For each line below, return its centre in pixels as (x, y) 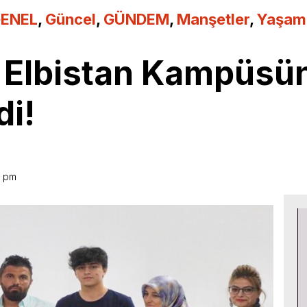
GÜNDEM (136, 19)
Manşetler (213, 19)
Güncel (71, 19)
